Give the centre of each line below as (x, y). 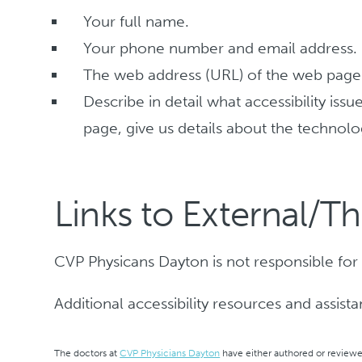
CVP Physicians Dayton (170, 353)
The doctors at (87, 353)
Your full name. (137, 21)
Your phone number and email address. (221, 48)
